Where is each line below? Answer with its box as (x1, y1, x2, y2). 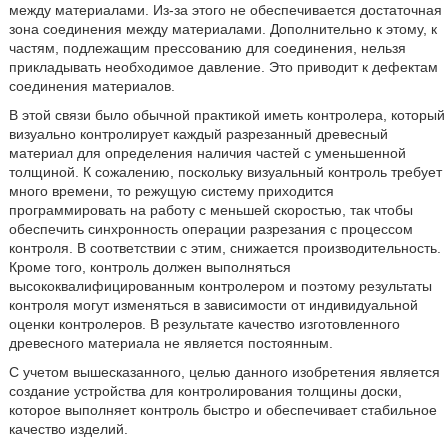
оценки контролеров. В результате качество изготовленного (8, 316, 400, 332)
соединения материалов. (8, 78, 175, 94)
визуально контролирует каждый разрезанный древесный (8, 126, 388, 142)
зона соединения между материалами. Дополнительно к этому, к (8, 21, 437, 37)
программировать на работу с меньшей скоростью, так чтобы (8, 202, 413, 218)
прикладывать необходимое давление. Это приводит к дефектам (8, 59, 438, 75)
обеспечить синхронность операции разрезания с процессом (8, 221, 413, 237)
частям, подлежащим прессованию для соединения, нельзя (8, 40, 406, 56)
